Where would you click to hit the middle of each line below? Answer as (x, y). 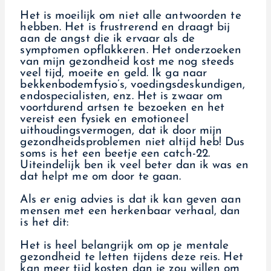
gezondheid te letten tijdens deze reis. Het (132, 258)
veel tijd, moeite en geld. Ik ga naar (114, 74)
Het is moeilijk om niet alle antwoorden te (131, 16)
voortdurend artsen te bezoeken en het (122, 108)
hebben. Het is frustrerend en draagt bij (125, 28)
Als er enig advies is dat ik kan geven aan (131, 200)
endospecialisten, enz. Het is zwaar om (122, 97)
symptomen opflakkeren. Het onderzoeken (131, 51)
